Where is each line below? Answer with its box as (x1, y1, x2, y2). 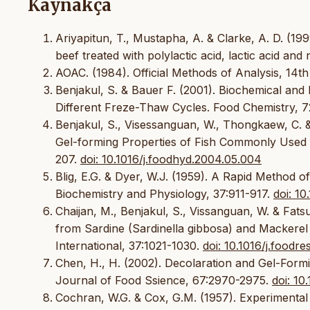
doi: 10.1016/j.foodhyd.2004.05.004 (80, 152, 262, 166)
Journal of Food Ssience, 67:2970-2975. (55, 273, 272, 287)
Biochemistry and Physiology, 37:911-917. (55, 186, 273, 201)
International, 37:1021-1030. (55, 238, 203, 253)
